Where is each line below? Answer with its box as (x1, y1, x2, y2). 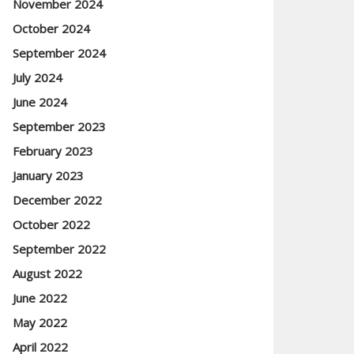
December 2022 (13, 192, 102, 208)
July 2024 (13, 70, 62, 85)
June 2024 (13, 94, 67, 110)
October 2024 (13, 21, 90, 36)
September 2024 (13, 45, 106, 61)
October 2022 (13, 217, 90, 232)
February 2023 (13, 143, 93, 159)
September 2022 (13, 241, 106, 257)
